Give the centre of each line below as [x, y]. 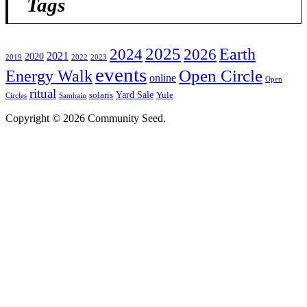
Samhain [73, 95]
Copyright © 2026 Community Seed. [86, 118]
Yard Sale [135, 94]
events [121, 74]
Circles [16, 95]
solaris [101, 95]
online [163, 77]
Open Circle [221, 75]
